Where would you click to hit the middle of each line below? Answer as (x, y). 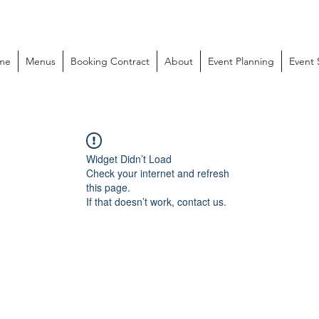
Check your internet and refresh (158, 173)
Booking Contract (110, 61)
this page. (108, 187)
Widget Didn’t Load (129, 159)
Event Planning (241, 61)
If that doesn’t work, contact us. (156, 202)
